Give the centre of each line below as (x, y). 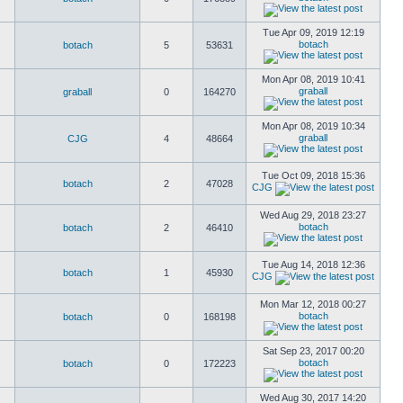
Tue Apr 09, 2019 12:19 (313, 32)
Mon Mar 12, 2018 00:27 (313, 304)
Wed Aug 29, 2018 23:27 (313, 215)
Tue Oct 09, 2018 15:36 (313, 175)
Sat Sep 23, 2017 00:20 (313, 351)
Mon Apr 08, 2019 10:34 (313, 126)
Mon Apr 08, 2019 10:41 (313, 79)
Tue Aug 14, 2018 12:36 (313, 264)
